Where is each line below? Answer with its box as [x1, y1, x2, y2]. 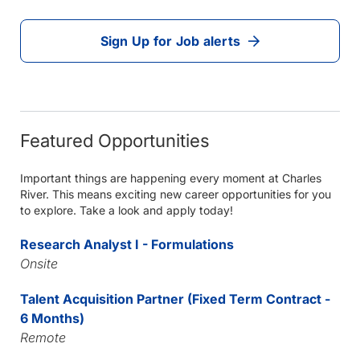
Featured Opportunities [19, 130, 210, 151]
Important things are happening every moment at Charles [19, 171, 321, 185]
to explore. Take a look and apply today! [19, 203, 233, 217]
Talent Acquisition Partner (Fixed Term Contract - [19, 291, 330, 307]
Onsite [19, 256, 58, 272]
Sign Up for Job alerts [100, 33, 241, 49]
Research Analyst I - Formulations [19, 236, 234, 252]
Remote [19, 329, 66, 346]
